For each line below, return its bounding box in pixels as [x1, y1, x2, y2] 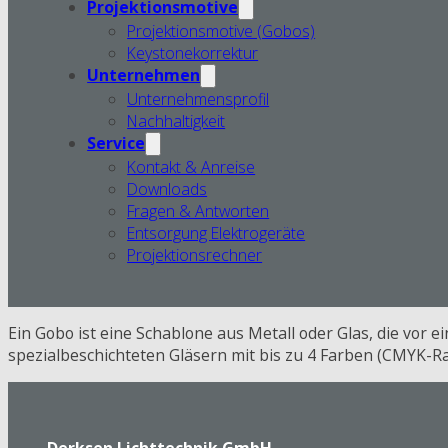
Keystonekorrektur [127, 41, 259, 64]
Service [87, 131, 146, 154]
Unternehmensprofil [127, 87, 270, 110]
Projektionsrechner [127, 243, 263, 266]
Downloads [127, 177, 208, 200]
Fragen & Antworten [127, 199, 270, 222]
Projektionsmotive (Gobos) [127, 19, 316, 42]
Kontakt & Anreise [127, 155, 256, 178]
